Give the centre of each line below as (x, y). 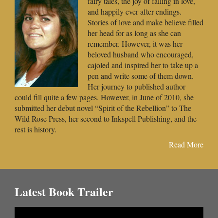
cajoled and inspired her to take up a (143, 65)
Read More (186, 145)
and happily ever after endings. (135, 12)
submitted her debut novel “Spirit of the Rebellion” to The (103, 108)
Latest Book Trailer (64, 192)
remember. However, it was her (135, 44)
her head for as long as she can (134, 33)
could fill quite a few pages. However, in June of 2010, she (104, 97)
